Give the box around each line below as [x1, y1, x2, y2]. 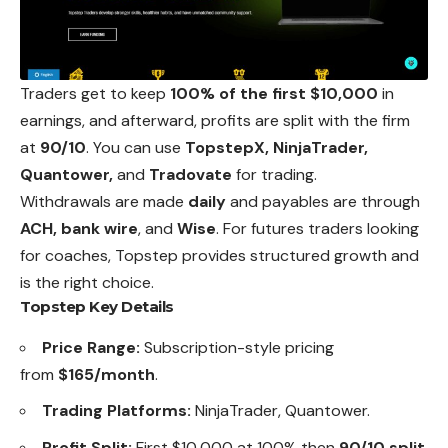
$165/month [58, 363, 155, 385]
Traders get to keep [20, 82, 170, 104]
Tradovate [149, 163, 232, 185]
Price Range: [42, 336, 140, 358]
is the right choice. [20, 271, 154, 293]
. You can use [86, 136, 185, 158]
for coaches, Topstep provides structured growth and [20, 244, 419, 266]
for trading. [232, 163, 317, 185]
